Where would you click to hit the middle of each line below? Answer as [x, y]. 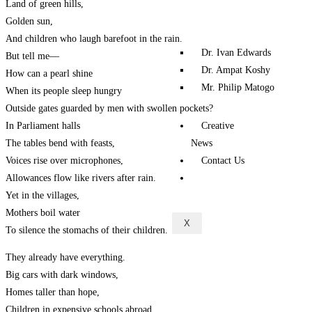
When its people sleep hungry [64, 91]
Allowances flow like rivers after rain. [81, 178]
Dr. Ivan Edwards [236, 53]
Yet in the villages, [42, 196]
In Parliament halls [43, 126]
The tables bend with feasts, [60, 143]
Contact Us [223, 161]
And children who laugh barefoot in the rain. [94, 39]
